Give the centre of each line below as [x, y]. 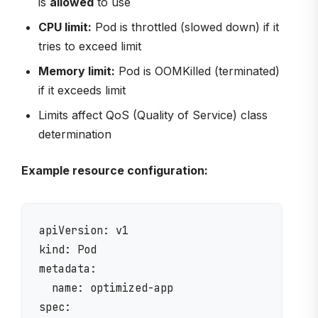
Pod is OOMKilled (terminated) [197, 71]
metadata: [68, 268]
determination [75, 134]
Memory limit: [77, 71]
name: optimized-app [106, 287]
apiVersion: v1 [84, 230]
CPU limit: [65, 27]
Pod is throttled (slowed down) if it [185, 27]
